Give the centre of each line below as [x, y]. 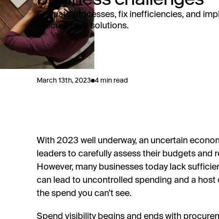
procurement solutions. [82, 26]
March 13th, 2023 [64, 80]
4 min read [111, 80]
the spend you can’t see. [84, 194]
